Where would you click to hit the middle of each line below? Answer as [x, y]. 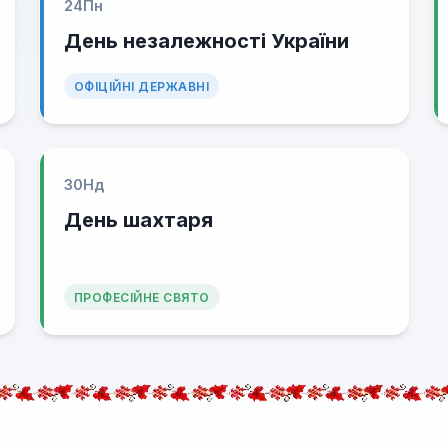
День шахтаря [138, 220]
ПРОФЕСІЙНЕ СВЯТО [141, 297]
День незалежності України [206, 41]
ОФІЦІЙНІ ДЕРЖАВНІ [141, 86]
